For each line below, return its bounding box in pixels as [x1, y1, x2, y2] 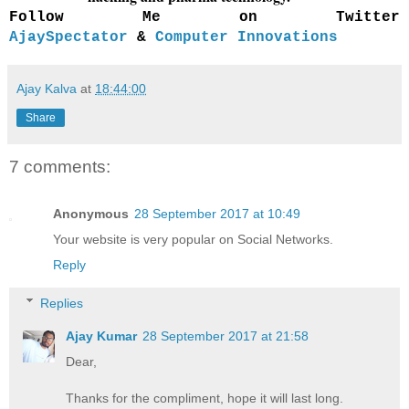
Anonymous [53, 206, 129, 222]
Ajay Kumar [66, 328, 138, 343]
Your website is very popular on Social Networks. [53, 232, 333, 247]
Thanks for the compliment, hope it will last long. [66, 390, 344, 405]
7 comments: [9, 156, 110, 176]
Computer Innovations [155, 28, 338, 46]
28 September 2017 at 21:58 [142, 328, 309, 343]
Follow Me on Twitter [9, 8, 400, 26]
